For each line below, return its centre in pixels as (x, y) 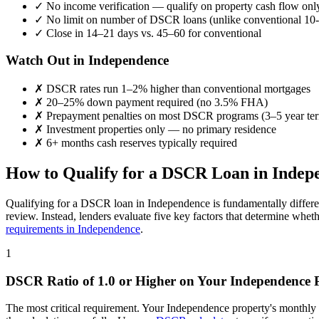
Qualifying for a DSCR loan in (77, 203)
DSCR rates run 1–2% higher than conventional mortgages (177, 89)
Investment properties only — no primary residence (160, 130)
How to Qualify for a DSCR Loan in (139, 173)
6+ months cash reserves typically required (140, 143)
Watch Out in (47, 61)
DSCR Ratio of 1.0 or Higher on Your (118, 281)
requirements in (42, 229)
